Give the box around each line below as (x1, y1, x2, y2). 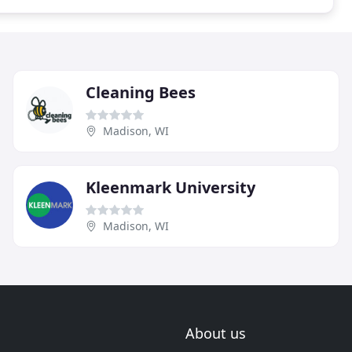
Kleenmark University (86, 176, 255, 198)
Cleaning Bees (86, 81, 196, 103)
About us (185, 324, 246, 343)
